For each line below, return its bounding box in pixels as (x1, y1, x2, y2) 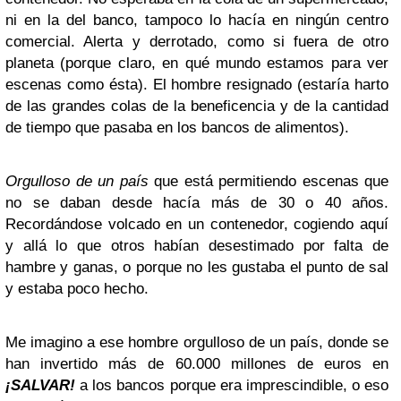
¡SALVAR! (5, 377, 81, 394)
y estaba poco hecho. (5, 280, 153, 297)
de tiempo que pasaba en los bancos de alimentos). (5, 119, 354, 136)
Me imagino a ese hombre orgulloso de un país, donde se (5, 334, 388, 351)
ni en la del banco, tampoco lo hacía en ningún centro (5, 12, 388, 29)
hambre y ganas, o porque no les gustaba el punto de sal (5, 259, 388, 276)
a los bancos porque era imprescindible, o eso (80, 377, 388, 394)
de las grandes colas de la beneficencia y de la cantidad (5, 98, 388, 115)
